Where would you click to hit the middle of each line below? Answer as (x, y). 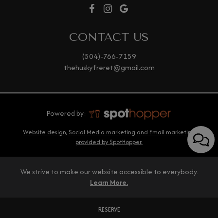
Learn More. (109, 182)
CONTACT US (109, 37)
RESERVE (109, 209)
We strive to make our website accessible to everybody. (109, 172)
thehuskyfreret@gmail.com (109, 67)
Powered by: (67, 113)
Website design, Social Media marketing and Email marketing (109, 132)
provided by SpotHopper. (109, 142)
